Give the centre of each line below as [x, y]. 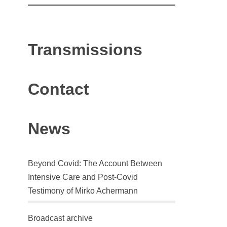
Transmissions [85, 50]
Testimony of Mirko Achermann [83, 191]
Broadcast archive [60, 218]
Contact [59, 89]
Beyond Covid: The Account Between [95, 164]
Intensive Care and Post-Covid [83, 177]
